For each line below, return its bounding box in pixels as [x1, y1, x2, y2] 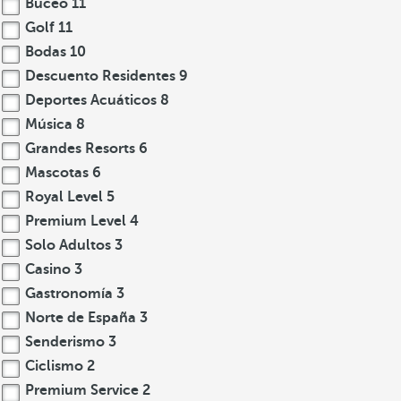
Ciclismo [21, 358, 87, 374]
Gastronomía [21, 286, 116, 302]
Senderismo [21, 334, 108, 350]
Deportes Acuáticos [21, 92, 160, 108]
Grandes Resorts [21, 141, 139, 157]
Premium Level [21, 213, 130, 229]
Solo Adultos [21, 237, 115, 253]
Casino [21, 261, 74, 277]
